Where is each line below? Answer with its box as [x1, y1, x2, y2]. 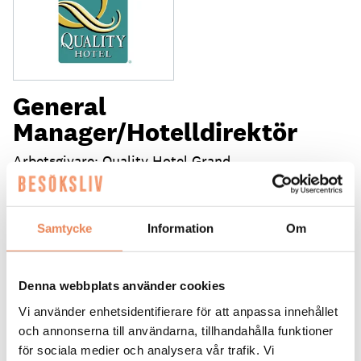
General [13, 89, 106, 123]
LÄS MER [13, 226, 70, 242]
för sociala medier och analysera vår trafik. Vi [19, 342, 275, 357]
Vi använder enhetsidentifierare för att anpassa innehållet [19, 304, 338, 318]
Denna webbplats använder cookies [19, 278, 225, 293]
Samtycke [36, 221, 93, 235]
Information [147, 221, 214, 235]
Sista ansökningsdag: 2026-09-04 [13, 195, 225, 214]
